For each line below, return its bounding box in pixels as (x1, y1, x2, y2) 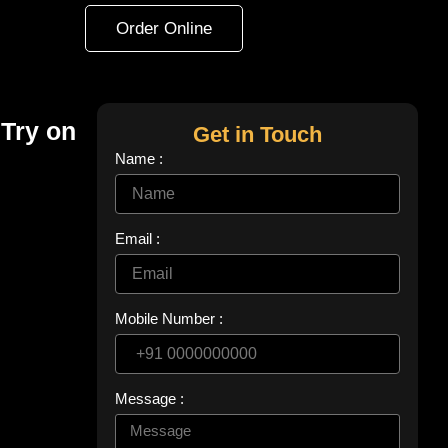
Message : (115, 390, 184, 408)
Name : (115, 150, 163, 168)
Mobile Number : (115, 310, 223, 328)
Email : (115, 230, 160, 248)
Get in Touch (193, 122, 322, 148)
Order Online (115, 19, 212, 38)
